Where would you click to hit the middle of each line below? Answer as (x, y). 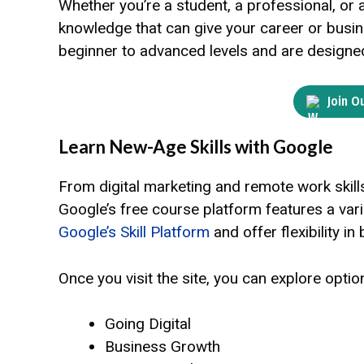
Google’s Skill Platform (134, 232)
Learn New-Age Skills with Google (196, 147)
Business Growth (162, 347)
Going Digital (148, 324)
